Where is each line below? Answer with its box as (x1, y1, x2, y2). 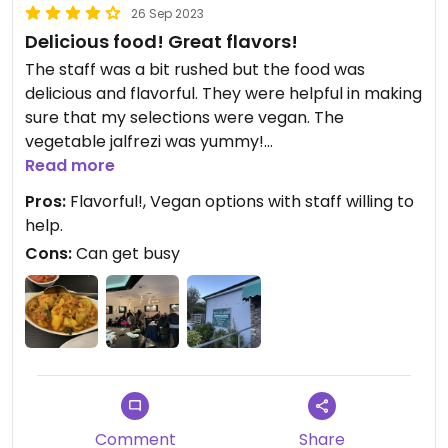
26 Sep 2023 (131, 4, 204, 22)
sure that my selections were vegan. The (25, 105, 314, 129)
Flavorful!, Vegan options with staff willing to (66, 189, 414, 213)
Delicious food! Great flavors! (25, 28, 298, 54)
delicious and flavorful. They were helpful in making (25, 81, 202, 105)
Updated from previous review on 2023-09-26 (25, 177, 385, 201)
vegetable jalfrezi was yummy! (25, 129, 264, 153)
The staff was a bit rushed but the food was (25, 57, 365, 81)
